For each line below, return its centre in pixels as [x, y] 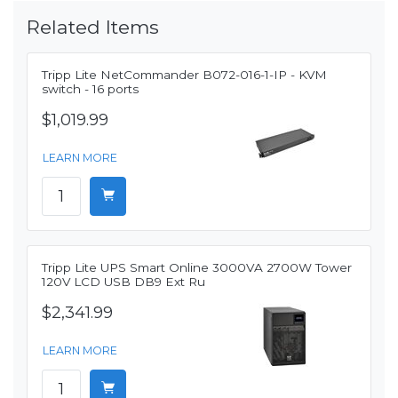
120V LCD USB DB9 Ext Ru [123, 282]
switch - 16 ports [90, 89]
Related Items [93, 27]
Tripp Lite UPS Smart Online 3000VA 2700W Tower [197, 268]
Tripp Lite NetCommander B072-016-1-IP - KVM [184, 75]
